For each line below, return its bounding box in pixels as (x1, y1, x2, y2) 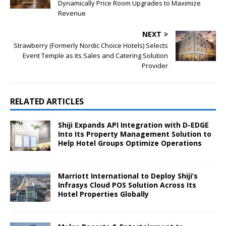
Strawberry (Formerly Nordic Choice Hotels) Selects (14, 40, 168, 50)
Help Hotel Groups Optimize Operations (58, 138, 202, 148)
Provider (142, 61, 168, 70)
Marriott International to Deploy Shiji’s (58, 171, 198, 181)
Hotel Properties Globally (58, 189, 149, 199)
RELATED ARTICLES (10, 95, 84, 107)
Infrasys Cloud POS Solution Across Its (58, 180, 196, 190)
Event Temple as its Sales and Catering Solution (23, 50, 168, 60)
